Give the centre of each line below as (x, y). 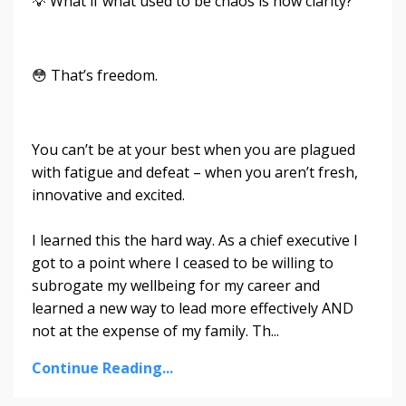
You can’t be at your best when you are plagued (193, 149)
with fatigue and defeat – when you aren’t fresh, (195, 172)
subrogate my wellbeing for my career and (176, 285)
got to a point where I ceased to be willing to (183, 262)
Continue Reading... (102, 367)
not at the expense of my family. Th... (155, 330)
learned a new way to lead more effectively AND (193, 308)
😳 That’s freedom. (95, 75)
